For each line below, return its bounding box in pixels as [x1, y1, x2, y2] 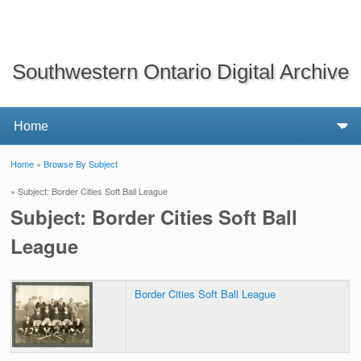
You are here [10, 167, 110, 193]
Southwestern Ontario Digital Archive [12, 59, 349, 84]
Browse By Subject [44, 156, 118, 170]
